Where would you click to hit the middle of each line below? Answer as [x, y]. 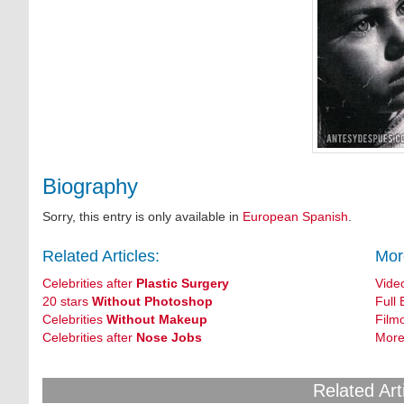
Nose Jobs [170, 337]
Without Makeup [157, 319]
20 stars [68, 301]
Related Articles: [101, 256]
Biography [91, 186]
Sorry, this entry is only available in [143, 216]
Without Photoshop [153, 301]
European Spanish [296, 216]
